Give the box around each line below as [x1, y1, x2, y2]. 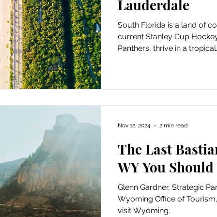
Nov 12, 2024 [118, 122, 151, 129]
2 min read [159, 122, 187, 129]
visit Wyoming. [118, 206, 170, 215]
